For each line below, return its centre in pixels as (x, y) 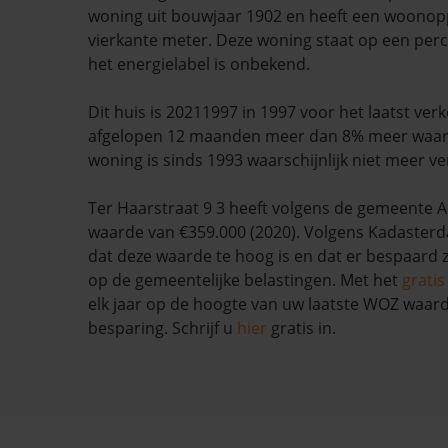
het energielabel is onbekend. (199, 64)
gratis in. (301, 328)
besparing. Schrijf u (162, 328)
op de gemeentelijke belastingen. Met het (245, 280)
